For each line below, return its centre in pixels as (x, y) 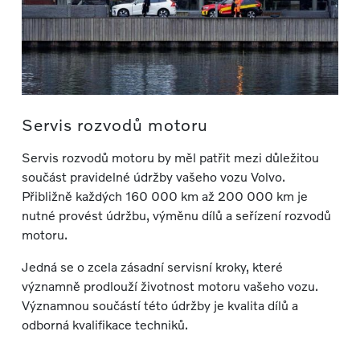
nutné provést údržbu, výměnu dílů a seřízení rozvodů (176, 215)
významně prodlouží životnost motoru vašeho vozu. (170, 285)
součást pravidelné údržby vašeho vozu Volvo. (153, 176)
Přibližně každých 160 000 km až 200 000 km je (164, 195)
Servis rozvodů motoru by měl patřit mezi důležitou (170, 157)
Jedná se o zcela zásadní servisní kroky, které (152, 266)
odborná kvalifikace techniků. (104, 324)
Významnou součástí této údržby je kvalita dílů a (160, 305)
